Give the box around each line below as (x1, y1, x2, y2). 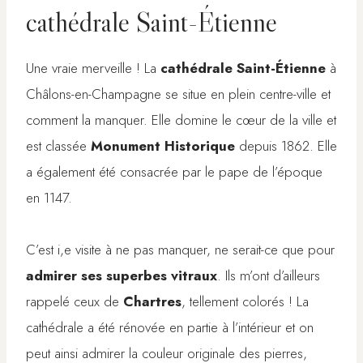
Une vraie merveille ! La (26, 58, 160, 79)
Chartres (123, 292, 181, 312)
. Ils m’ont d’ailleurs (217, 266, 320, 286)
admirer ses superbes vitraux (26, 266, 217, 286)
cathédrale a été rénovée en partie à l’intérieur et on (26, 318, 314, 338)
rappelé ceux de (26, 292, 123, 312)
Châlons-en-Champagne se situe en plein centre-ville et (26, 84, 331, 105)
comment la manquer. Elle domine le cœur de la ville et (26, 110, 336, 130)
